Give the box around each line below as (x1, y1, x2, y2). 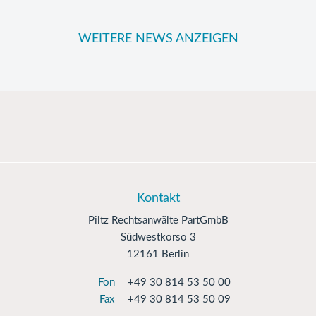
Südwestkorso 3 (120, 232, 196, 243)
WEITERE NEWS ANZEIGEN (78, 32, 238, 45)
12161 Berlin (127, 249, 189, 260)
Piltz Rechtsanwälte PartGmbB (87, 215, 229, 226)
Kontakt (136, 192, 180, 205)
